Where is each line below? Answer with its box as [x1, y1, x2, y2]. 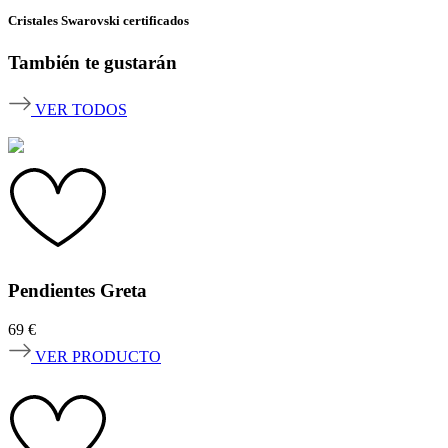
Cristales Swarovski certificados [8, 13, 189, 29]
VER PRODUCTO [35, 347, 161, 365]
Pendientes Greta [8, 280, 147, 302]
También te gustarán [8, 51, 177, 73]
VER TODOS [35, 101, 127, 119]
